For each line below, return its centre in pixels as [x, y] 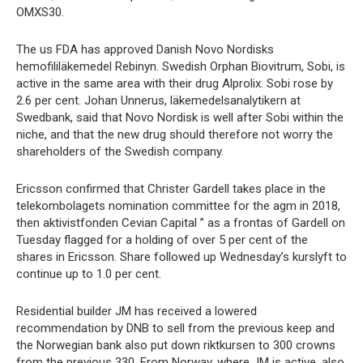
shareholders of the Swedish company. [120, 151]
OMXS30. [40, 12]
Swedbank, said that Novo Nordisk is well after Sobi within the [180, 117]
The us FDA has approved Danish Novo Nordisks [145, 49]
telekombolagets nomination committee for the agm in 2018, [178, 205]
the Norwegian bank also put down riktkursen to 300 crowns [176, 345]
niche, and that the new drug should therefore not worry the [175, 134]
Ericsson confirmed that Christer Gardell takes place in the [171, 188]
